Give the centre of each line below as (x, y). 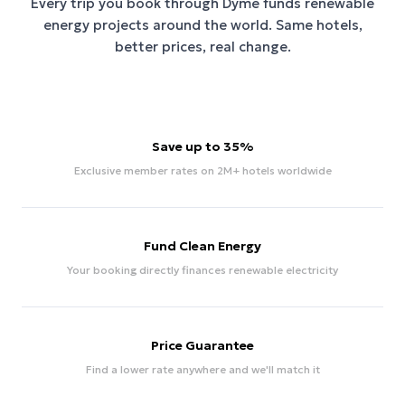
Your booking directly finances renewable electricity (202, 270)
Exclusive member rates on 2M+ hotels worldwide (202, 170)
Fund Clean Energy (202, 246)
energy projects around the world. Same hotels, (202, 25)
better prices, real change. (202, 47)
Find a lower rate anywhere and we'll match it (202, 369)
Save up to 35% (202, 146)
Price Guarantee (202, 345)
